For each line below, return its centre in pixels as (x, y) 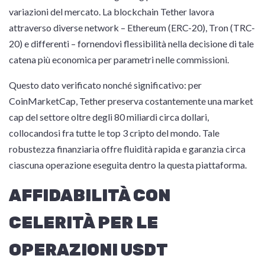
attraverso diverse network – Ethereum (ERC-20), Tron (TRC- (132, 28)
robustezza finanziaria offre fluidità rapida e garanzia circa (127, 149)
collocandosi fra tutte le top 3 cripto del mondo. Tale (114, 133)
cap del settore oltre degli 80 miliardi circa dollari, (109, 117)
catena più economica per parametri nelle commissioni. (119, 59)
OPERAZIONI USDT (88, 250)
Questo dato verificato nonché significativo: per (105, 85)
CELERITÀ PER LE (83, 223)
